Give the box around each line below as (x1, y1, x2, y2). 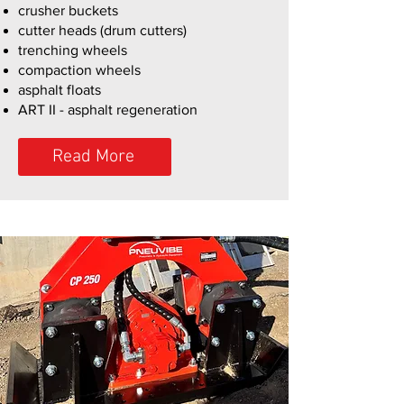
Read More (51, 146, 134, 168)
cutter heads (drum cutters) (18, 23, 187, 38)
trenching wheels (18, 42, 127, 58)
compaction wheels (18, 62, 141, 78)
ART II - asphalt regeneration (18, 102, 201, 117)
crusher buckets (18, 3, 118, 18)
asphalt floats (18, 82, 101, 97)
